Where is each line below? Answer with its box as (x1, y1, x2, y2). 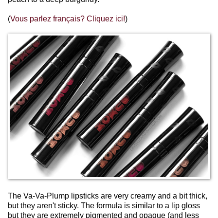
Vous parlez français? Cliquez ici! (10, 14, 125, 23)
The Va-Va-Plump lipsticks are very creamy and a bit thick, (8, 191, 207, 200)
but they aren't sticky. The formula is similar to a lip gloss (8, 201, 200, 210)
